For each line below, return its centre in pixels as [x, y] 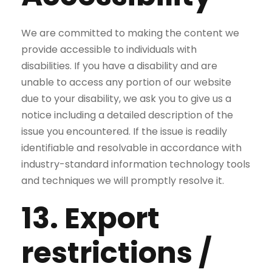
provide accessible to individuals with [109, 49]
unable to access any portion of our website [126, 82]
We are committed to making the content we [130, 33]
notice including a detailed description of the [127, 115]
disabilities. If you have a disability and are [119, 66]
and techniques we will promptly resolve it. [123, 181]
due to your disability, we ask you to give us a [126, 99]
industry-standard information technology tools [136, 164]
